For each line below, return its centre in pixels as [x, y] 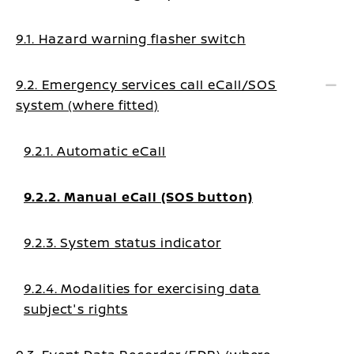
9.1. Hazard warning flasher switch [131, 39]
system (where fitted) [87, 105]
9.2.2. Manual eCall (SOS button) [138, 197]
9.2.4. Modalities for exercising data [142, 289]
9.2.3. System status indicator [122, 243]
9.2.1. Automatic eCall [95, 151]
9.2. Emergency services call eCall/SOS [147, 85]
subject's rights [76, 309]
